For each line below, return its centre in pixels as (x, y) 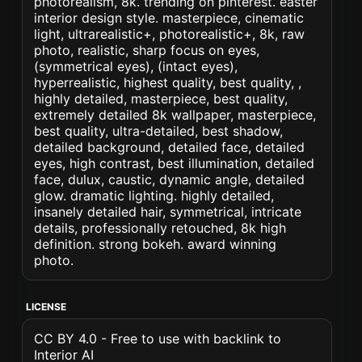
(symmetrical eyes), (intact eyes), (136, 66)
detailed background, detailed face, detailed (170, 147)
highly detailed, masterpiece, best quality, (161, 99)
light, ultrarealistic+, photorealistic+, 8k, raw (170, 34)
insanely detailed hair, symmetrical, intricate (168, 212)
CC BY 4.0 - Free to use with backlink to (158, 339)
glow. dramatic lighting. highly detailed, (154, 196)
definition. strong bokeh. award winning (156, 244)
